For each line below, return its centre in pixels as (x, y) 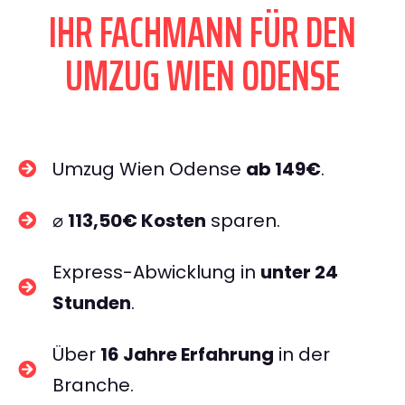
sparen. (243, 221)
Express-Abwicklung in (156, 272)
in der (302, 354)
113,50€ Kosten (137, 221)
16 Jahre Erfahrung (187, 354)
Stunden (92, 303)
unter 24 (299, 272)
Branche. (93, 385)
